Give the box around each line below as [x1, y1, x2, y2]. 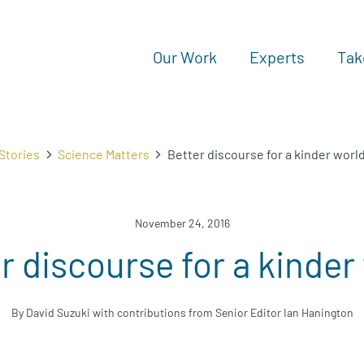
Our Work [153, 47, 217, 67]
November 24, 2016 [134, 216, 230, 230]
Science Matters [57, 146, 149, 162]
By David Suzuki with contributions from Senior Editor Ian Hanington [11, 305, 353, 319]
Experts [249, 47, 305, 67]
